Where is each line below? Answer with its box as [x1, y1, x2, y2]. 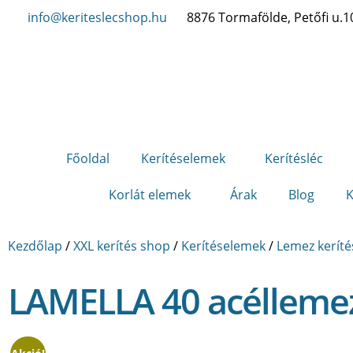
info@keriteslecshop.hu [28, 9, 167, 26]
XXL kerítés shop [73, 237, 170, 255]
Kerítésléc [264, 150, 323, 167]
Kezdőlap [8, 237, 62, 255]
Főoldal [65, 150, 110, 167]
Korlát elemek [108, 186, 191, 203]
